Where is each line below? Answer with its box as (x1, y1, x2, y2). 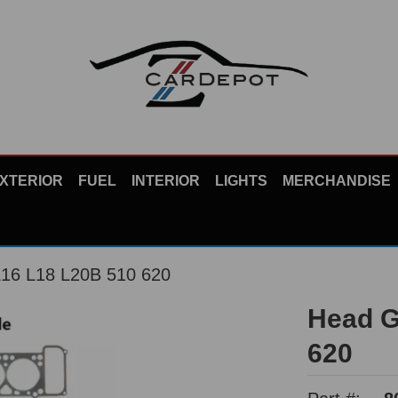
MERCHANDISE (283, 172, 391, 188)
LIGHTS (215, 172, 267, 188)
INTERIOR (131, 172, 200, 188)
